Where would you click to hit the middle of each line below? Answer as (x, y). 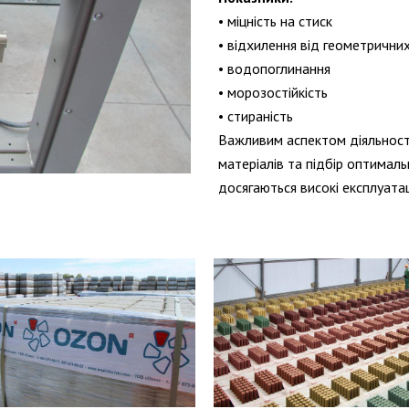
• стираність (256, 116)
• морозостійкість (273, 93)
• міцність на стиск (275, 21)
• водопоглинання (274, 69)
